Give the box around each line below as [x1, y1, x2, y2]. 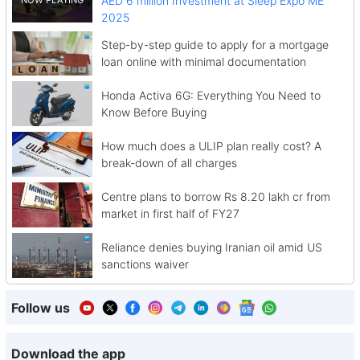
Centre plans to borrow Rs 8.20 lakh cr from [100, 189, 330, 203]
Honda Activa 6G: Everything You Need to [100, 88, 321, 103]
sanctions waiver [100, 256, 189, 271]
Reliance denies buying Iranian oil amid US [100, 239, 322, 254]
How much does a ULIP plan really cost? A [100, 139, 321, 153]
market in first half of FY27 [100, 206, 239, 220]
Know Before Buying [100, 105, 207, 120]
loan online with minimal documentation [100, 55, 306, 69]
